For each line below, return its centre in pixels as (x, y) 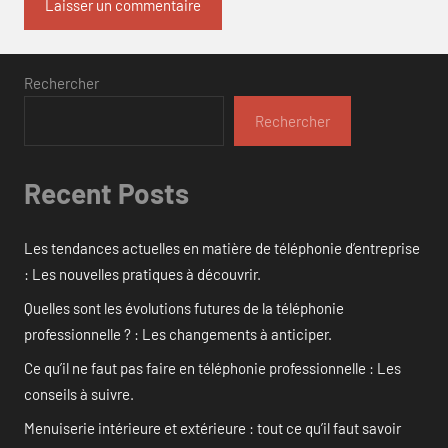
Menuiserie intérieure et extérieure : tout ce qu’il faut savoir (212, 428)
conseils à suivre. (79, 394)
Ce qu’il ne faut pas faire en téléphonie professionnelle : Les (212, 368)
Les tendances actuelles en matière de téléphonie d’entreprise (222, 248)
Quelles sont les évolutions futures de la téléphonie (184, 308)
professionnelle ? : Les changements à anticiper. (178, 334)
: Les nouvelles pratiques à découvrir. (142, 274)
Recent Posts (106, 192)
